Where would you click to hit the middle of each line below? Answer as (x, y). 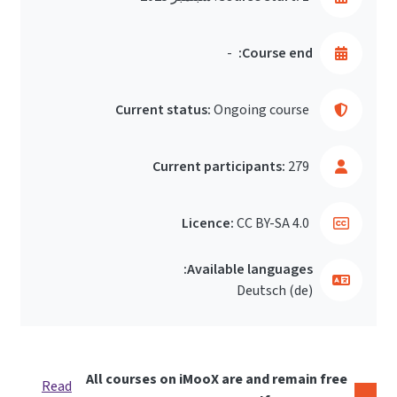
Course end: (277, 53)
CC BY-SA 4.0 (273, 223)
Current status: (163, 110)
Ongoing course (261, 110)
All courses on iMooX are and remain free (216, 379)
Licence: (208, 223)
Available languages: (250, 269)
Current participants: (219, 167)
